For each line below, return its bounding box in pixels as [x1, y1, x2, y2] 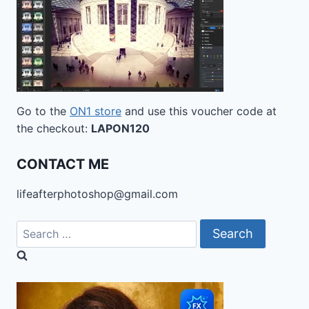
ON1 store [70, 103, 121, 118]
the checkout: [17, 121, 91, 135]
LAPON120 [91, 121, 150, 135]
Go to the [17, 103, 70, 118]
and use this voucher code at [121, 103, 277, 118]
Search [16, 219, 52, 234]
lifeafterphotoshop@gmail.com [17, 186, 178, 201]
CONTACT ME [17, 155, 109, 172]
